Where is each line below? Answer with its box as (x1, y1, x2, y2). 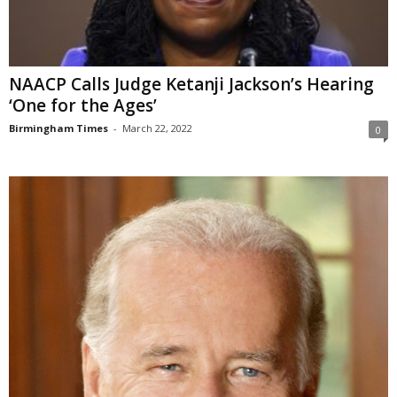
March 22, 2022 (122, 121, 192, 136)
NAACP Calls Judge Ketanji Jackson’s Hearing (9, 73, 374, 97)
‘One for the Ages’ (9, 94, 157, 118)
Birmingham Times (9, 121, 108, 136)
